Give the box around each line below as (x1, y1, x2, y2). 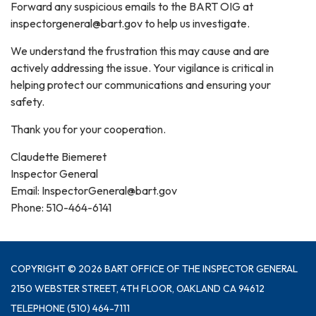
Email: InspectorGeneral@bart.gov (11, 183, 177, 197)
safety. (11, 94, 44, 109)
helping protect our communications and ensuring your (11, 77, 271, 92)
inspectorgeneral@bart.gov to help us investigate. (11, 16, 250, 30)
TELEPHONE (11, 301, 65, 315)
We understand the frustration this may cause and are (11, 43, 269, 58)
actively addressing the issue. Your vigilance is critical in (11, 60, 274, 75)
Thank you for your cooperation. (11, 121, 166, 136)
